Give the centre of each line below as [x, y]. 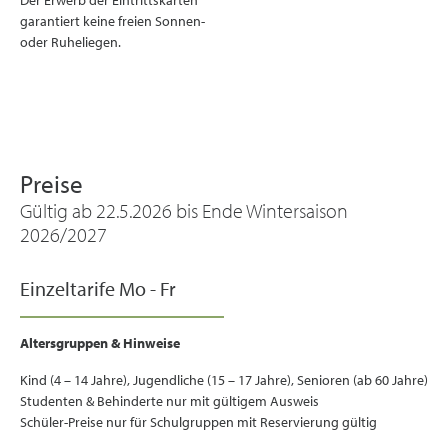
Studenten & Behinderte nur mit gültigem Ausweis [169, 401]
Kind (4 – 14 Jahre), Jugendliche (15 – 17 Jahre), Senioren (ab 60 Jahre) [224, 380]
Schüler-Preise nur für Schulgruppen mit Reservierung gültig [198, 422]
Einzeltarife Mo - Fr [98, 288]
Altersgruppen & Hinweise [100, 343]
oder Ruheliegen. [70, 42]
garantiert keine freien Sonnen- [112, 21]
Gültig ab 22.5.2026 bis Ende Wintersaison [184, 210]
